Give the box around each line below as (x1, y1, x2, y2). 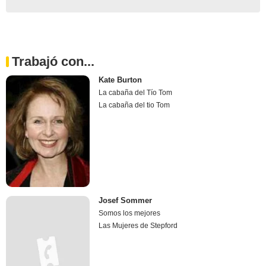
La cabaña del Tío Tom (99, 88, 173, 97)
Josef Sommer (99, 196, 153, 205)
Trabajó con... (12, 53, 94, 69)
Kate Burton (99, 75, 142, 84)
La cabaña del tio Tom (99, 100, 170, 109)
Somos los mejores (99, 209, 161, 218)
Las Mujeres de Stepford (99, 221, 178, 230)
